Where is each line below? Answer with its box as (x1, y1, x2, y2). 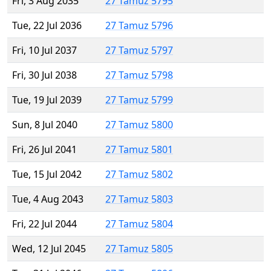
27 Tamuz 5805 (105, 242, 173, 256)
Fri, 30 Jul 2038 (12, 68, 77, 82)
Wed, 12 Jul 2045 (12, 242, 86, 256)
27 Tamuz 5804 (105, 217, 173, 231)
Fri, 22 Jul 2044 (12, 217, 77, 231)
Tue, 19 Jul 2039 (12, 93, 82, 107)
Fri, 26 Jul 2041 (12, 143, 77, 157)
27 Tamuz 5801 (105, 143, 173, 157)
